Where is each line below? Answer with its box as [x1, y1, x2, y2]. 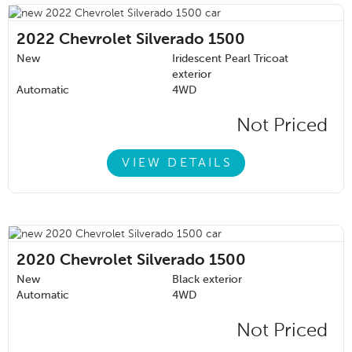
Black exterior [172, 274, 242, 286]
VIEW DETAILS [122, 156, 233, 170]
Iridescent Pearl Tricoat [172, 53, 288, 65]
